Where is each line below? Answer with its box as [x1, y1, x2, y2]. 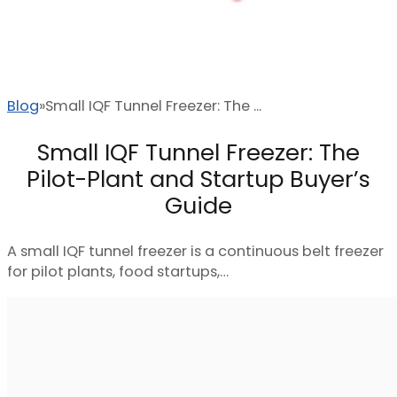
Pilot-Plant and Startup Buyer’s [27, 162, 370, 195]
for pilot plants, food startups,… [7, 261, 229, 283]
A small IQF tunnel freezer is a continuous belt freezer [7, 241, 384, 262]
